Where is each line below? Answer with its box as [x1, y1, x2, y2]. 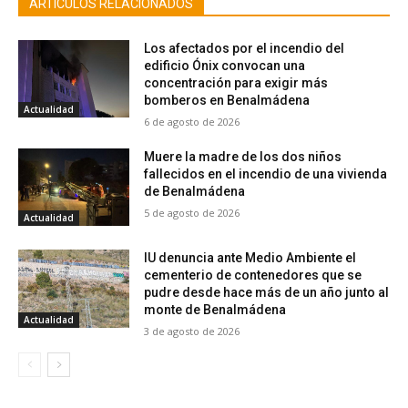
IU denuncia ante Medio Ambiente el [144, 250, 357, 266]
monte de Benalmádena [144, 302, 287, 318]
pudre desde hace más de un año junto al [144, 285, 390, 301]
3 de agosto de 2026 [144, 324, 240, 339]
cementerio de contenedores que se [144, 268, 362, 283]
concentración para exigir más [144, 75, 329, 90]
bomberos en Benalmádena [144, 92, 311, 107]
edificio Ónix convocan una [144, 57, 306, 73]
